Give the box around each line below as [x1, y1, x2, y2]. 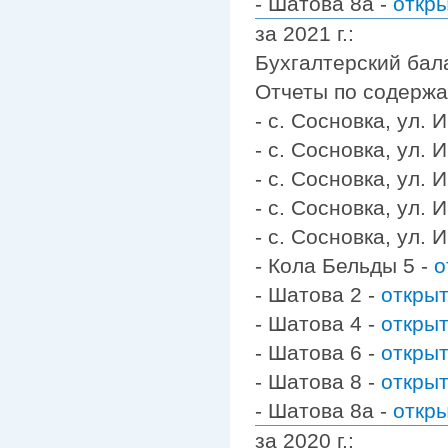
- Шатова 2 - [255, 282, 381, 306]
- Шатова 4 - [255, 311, 381, 335]
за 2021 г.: [255, 21, 354, 45]
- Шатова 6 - [255, 340, 381, 364]
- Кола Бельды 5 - [255, 253, 434, 277]
